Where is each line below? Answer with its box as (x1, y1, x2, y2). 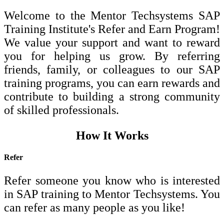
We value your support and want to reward (4, 35, 220, 49)
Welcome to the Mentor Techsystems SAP (4, 8, 220, 22)
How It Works (75, 128, 148, 142)
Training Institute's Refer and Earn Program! (4, 22, 220, 35)
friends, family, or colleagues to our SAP (4, 62, 220, 76)
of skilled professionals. (4, 103, 119, 116)
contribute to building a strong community (4, 89, 220, 103)
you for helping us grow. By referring (4, 49, 220, 62)
